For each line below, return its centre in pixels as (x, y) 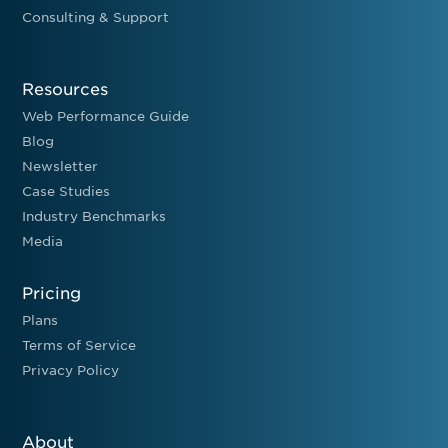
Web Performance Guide (106, 116)
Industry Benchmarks (94, 216)
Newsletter (60, 166)
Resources (65, 89)
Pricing (52, 293)
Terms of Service (79, 345)
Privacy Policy (71, 370)
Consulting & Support (96, 17)
